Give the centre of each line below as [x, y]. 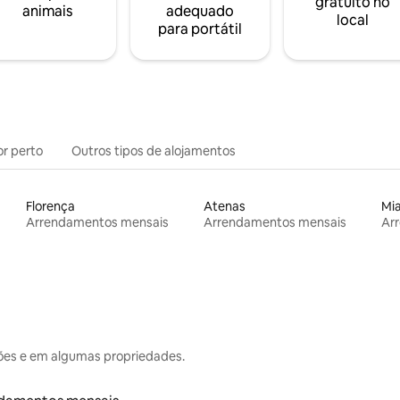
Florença [51, 206]
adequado [200, 11]
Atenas [224, 206]
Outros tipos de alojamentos [154, 151]
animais [47, 11]
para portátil [200, 29]
